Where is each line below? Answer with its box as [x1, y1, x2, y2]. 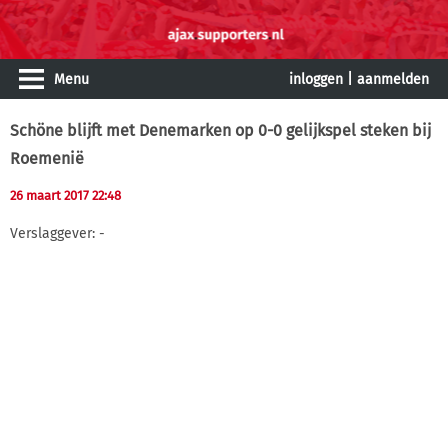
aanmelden [357, 71, 429, 88]
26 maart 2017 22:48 [10, 188, 121, 203]
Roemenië [10, 149, 84, 168]
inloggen [289, 71, 343, 88]
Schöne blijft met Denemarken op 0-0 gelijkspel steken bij [10, 121, 431, 140]
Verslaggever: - [10, 224, 105, 242]
